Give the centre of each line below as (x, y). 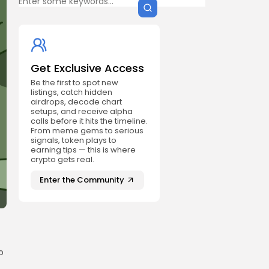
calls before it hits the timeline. (89, 121)
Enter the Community (82, 180)
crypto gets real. (62, 159)
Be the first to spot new (74, 82)
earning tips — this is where (83, 150)
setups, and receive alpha (82, 111)
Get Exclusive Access (87, 68)
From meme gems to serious (87, 130)
